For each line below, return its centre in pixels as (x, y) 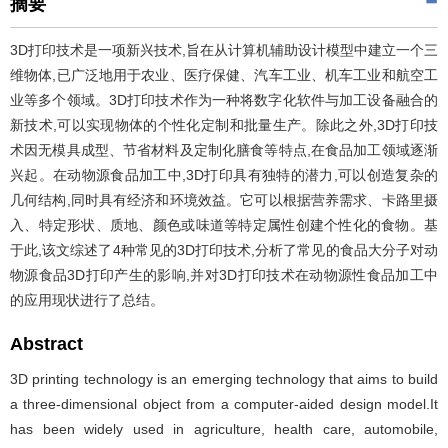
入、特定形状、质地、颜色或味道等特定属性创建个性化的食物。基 (224, 225)
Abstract (46, 344)
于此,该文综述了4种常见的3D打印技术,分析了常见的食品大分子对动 (224, 250)
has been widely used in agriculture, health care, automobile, (224, 429)
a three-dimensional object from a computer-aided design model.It (224, 404)
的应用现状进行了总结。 (87, 300)
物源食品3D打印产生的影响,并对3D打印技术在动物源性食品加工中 (224, 275)
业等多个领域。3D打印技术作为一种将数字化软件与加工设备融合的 (224, 100)
